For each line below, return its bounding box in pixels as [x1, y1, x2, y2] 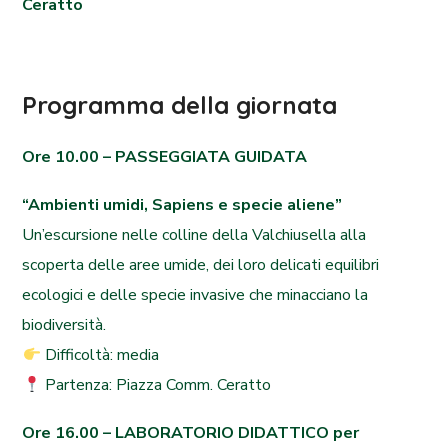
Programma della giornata [22, 90, 338, 120]
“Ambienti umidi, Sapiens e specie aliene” [22, 194, 343, 216]
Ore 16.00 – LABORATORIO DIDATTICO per [22, 422, 360, 444]
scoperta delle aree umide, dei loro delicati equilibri [22, 254, 380, 276]
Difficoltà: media [40, 344, 159, 366]
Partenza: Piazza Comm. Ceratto [40, 374, 271, 396]
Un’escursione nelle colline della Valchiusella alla [22, 224, 367, 246]
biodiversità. [22, 314, 107, 336]
